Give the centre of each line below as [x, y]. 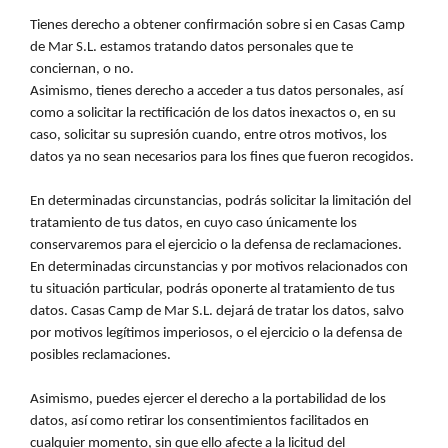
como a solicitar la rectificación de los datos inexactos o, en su [213, 114]
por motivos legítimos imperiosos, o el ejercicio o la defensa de [216, 334]
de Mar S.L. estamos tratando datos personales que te [191, 48]
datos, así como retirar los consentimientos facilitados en [199, 422]
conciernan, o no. [82, 70]
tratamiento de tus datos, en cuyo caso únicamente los [193, 224]
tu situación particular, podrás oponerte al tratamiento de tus [212, 290]
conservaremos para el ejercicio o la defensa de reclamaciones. [216, 246]
